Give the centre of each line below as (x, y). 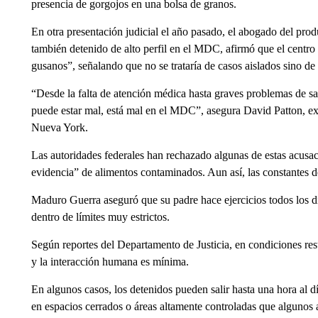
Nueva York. (59, 127)
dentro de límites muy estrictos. (100, 216)
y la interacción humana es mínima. (110, 261)
